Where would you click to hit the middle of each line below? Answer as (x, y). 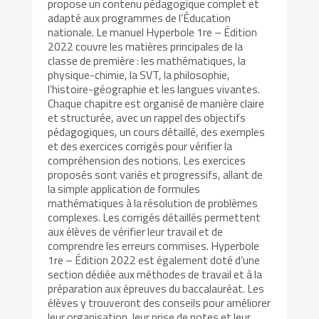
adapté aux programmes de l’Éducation (140, 18)
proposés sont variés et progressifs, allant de (156, 175)
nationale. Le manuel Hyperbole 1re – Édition (153, 32)
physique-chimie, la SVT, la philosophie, (139, 75)
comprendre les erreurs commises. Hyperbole (154, 246)
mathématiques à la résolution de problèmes (153, 203)
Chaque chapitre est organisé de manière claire (156, 104)
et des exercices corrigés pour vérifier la (140, 146)
